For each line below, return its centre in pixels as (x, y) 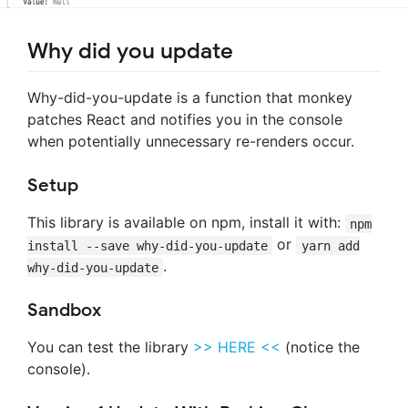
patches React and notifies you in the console (185, 120)
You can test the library (110, 347)
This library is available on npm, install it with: (186, 223)
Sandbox (64, 311)
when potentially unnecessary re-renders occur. (191, 142)
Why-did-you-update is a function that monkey (190, 98)
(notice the (320, 347)
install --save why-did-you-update (148, 245)
